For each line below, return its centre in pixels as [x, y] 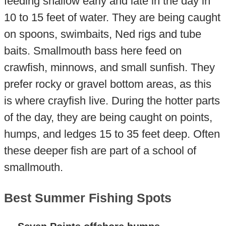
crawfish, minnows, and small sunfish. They [109, 67]
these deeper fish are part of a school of [100, 150]
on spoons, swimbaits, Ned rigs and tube [102, 34]
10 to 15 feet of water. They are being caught [112, 17]
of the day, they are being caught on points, [108, 117]
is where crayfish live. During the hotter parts [112, 100]
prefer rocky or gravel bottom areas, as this [107, 84]
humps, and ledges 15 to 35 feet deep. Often [112, 134]
